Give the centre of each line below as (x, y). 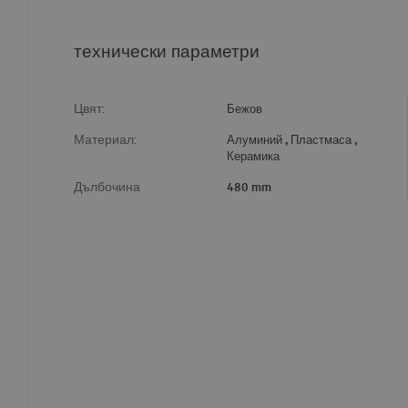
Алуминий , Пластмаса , (291, 140)
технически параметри (167, 51)
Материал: (105, 140)
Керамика (253, 156)
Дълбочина (107, 187)
